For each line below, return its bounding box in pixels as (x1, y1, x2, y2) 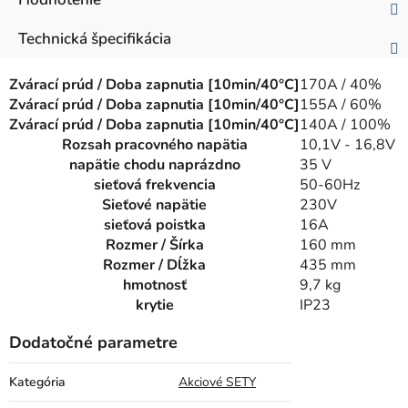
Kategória (9, 373, 66, 392)
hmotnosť (122, 275, 187, 296)
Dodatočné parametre (9, 331, 178, 354)
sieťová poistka (103, 215, 206, 236)
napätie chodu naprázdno (68, 155, 240, 176)
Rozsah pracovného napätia (61, 135, 248, 156)
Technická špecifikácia (18, 28, 171, 50)
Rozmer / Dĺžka (103, 255, 206, 276)
